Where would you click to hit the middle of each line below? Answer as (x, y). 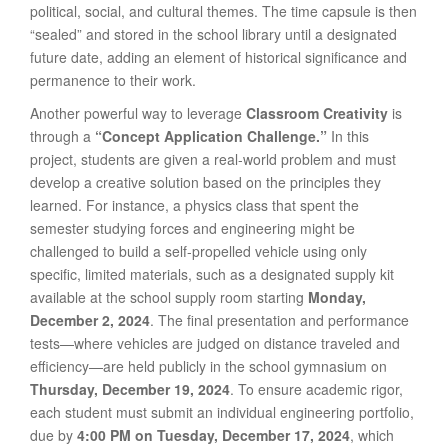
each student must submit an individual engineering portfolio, (222, 412)
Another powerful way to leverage (138, 113)
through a (62, 136)
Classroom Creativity (317, 113)
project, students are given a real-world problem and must (213, 159)
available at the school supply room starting (169, 297)
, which (372, 435)
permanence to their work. (113, 80)
